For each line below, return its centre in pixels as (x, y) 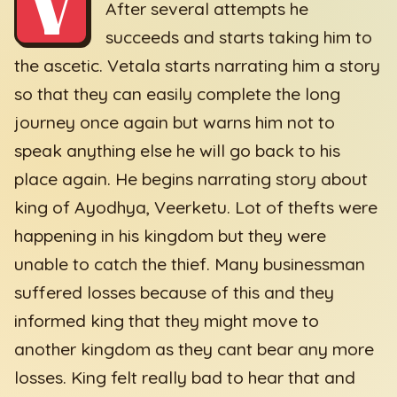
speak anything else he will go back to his (178, 151)
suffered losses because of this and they (175, 293)
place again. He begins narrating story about (191, 179)
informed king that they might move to (167, 321)
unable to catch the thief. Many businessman (190, 265)
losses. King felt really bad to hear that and (185, 378)
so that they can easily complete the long (178, 94)
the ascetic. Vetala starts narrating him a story (198, 66)
